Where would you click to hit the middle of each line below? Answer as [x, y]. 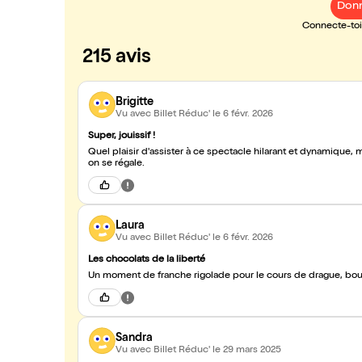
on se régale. [116, 164]
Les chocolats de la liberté [147, 260]
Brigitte [135, 102]
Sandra [134, 338]
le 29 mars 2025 [247, 350]
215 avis [117, 58]
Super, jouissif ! [122, 137]
